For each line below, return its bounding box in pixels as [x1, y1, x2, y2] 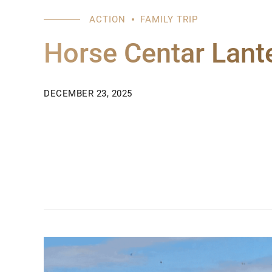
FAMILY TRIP [140, 13, 198, 25]
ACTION [89, 13, 126, 25]
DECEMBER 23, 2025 [44, 87, 132, 99]
